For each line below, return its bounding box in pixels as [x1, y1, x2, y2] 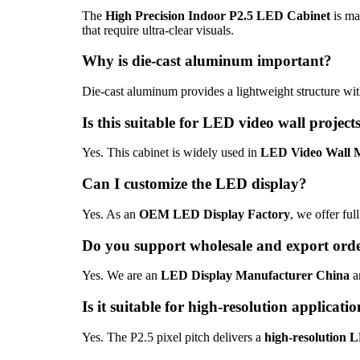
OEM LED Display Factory [139, 207, 290, 221]
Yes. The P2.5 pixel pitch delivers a [82, 329, 264, 344]
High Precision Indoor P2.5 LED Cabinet [105, 8, 330, 22]
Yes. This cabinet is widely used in [82, 145, 260, 160]
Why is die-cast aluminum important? [82, 52, 332, 70]
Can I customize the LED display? [82, 175, 307, 193]
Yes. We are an [82, 268, 161, 283]
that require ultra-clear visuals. [82, 22, 234, 37]
